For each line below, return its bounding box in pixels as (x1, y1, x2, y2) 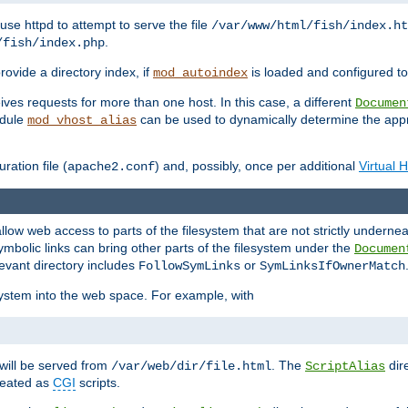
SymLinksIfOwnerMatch (260, 259, 405, 274)
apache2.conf (67, 159, 155, 175)
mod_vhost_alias (27, 113, 137, 128)
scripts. (76, 375, 120, 391)
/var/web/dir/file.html (111, 359, 271, 374)
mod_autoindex (153, 66, 248, 81)
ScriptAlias (305, 359, 385, 374)
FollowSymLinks (138, 259, 240, 274)
